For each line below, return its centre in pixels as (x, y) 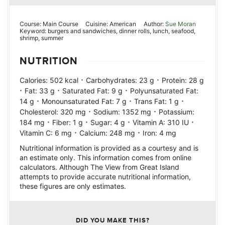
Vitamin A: (150, 123)
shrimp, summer (41, 38)
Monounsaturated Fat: (79, 101)
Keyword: (34, 31)
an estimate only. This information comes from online (105, 158)
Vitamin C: (37, 133)
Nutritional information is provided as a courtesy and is (109, 148)
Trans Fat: (151, 101)
